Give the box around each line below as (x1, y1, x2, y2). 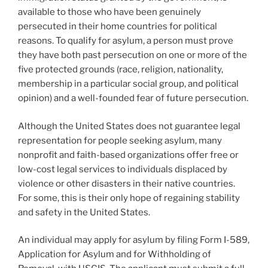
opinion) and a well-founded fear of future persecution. (18, 93, 248, 103)
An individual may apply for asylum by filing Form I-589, (18, 234, 249, 245)
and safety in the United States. (18, 206, 150, 218)
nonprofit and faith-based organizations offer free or (18, 149, 239, 160)
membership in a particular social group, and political (18, 78, 239, 89)
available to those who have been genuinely (18, 7, 201, 17)
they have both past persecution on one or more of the (18, 50, 247, 60)
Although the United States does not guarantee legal (18, 120, 240, 132)
